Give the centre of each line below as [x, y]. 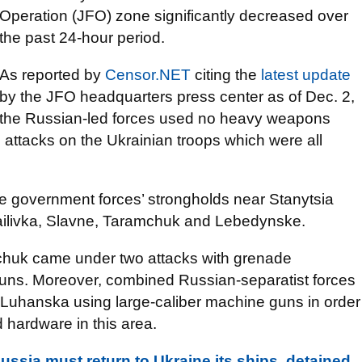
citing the [226, 75]
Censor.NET [148, 75]
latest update [306, 75]
